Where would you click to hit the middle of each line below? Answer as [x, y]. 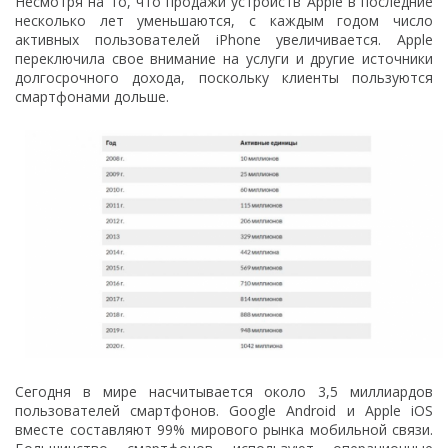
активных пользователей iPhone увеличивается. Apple [224, 39]
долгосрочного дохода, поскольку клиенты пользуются [224, 77]
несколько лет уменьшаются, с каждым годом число [224, 20]
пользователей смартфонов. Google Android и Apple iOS [224, 411]
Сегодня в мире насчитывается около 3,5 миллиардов [224, 392]
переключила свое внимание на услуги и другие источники [224, 58]
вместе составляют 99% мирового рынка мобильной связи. [224, 430]
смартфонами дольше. [92, 96]
